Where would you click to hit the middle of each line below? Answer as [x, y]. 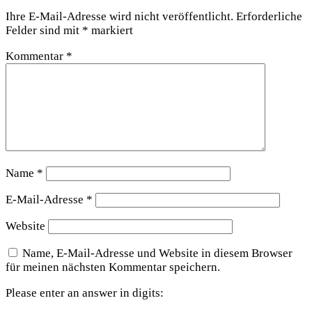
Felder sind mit [44, 30]
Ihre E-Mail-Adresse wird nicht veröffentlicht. [119, 16]
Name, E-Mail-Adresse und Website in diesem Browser [157, 253]
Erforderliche [269, 16]
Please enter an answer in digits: [85, 292]
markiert [111, 30]
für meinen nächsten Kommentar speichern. [113, 267]
